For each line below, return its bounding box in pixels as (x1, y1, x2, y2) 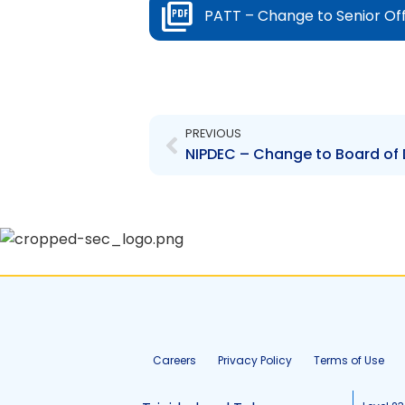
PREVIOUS (184, 126, 241, 141)
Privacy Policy (218, 353, 292, 368)
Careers (153, 353, 196, 368)
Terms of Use (314, 353, 384, 368)
